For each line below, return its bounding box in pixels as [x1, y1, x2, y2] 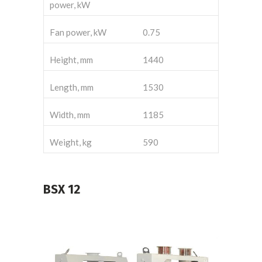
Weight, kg [50, 136, 92, 147]
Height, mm [50, 54, 93, 65]
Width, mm [50, 109, 90, 120]
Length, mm [50, 81, 94, 92]
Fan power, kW [50, 26, 106, 37]
